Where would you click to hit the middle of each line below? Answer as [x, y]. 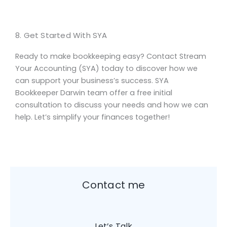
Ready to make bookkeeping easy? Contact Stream [111, 56]
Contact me [113, 185]
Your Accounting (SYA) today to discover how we [106, 69]
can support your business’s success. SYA [92, 81]
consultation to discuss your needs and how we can [112, 105]
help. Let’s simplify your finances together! [92, 117]
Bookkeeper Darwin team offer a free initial [94, 93]
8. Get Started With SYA [61, 35]
